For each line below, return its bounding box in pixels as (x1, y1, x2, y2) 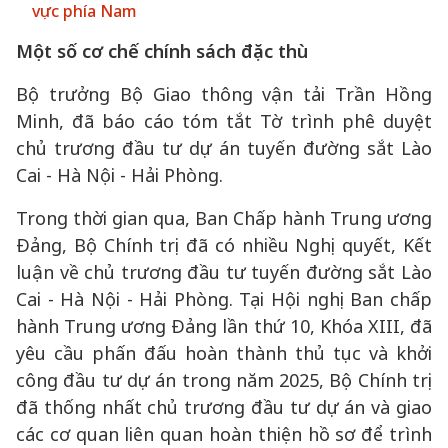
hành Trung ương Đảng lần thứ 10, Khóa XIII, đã (16, 314, 432, 338)
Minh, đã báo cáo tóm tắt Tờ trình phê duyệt (16, 109, 432, 133)
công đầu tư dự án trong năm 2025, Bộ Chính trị (16, 368, 432, 392)
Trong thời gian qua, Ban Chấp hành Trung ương (16, 206, 432, 230)
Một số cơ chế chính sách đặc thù (16, 39, 308, 63)
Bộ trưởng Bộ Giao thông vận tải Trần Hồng (16, 82, 432, 106)
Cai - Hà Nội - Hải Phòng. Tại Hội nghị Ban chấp (16, 287, 432, 311)
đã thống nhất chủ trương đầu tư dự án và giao (16, 395, 432, 419)
